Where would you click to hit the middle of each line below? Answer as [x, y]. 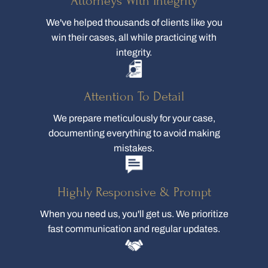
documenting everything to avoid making [134, 133]
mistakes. [134, 148]
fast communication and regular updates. [134, 229]
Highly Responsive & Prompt [134, 192]
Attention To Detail [134, 97]
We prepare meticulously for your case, [134, 118]
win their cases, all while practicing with [134, 38]
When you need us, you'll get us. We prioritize [134, 214]
